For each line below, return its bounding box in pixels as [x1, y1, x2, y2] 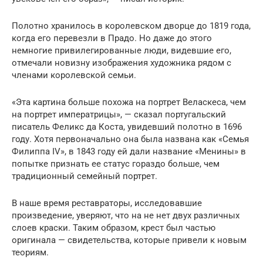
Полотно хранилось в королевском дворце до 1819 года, [12, 20, 251, 31]
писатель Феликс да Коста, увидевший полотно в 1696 [12, 121, 242, 132]
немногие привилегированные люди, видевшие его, [12, 45, 231, 56]
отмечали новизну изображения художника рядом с [12, 57, 231, 68]
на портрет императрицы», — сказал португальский [12, 109, 226, 120]
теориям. [12, 247, 49, 258]
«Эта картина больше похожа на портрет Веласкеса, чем [12, 96, 246, 107]
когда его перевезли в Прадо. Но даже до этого [12, 32, 212, 43]
